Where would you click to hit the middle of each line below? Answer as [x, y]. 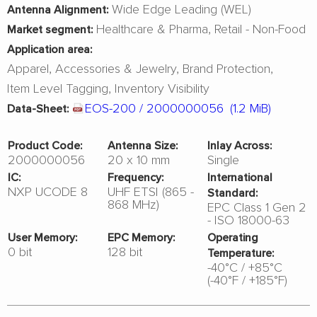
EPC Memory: [142, 237]
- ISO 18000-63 [248, 219]
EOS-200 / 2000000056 [154, 108]
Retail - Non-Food [260, 28]
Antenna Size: [143, 145]
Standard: [233, 192]
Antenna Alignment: [58, 9]
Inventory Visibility [162, 88]
